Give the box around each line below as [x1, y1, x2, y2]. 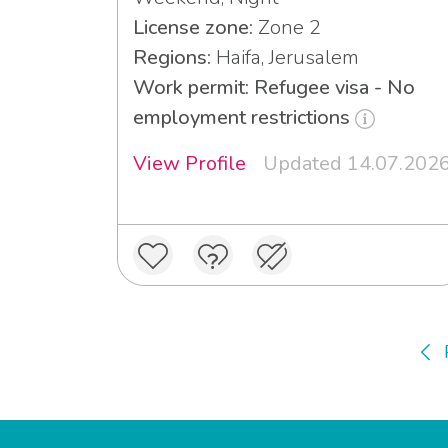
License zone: [133, 13, 253, 41]
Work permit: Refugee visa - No [133, 73, 415, 101]
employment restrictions [133, 103, 355, 131]
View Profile [133, 149, 246, 177]
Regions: [133, 43, 211, 71]
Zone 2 [253, 13, 321, 41]
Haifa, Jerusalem [211, 43, 359, 71]
